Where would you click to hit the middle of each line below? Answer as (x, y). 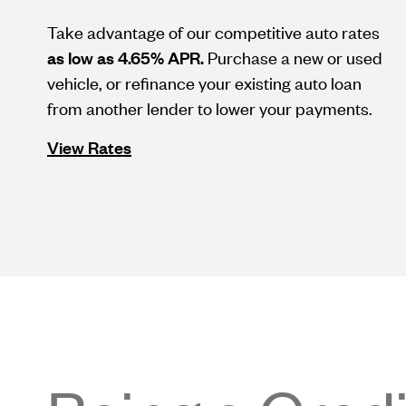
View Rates (89, 147)
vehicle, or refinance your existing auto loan (204, 82)
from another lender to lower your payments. (210, 108)
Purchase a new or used (293, 57)
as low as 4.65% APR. (126, 57)
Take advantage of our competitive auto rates (213, 32)
